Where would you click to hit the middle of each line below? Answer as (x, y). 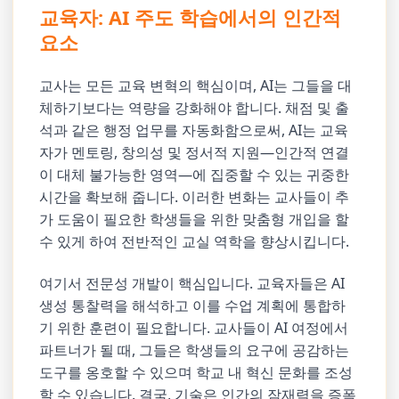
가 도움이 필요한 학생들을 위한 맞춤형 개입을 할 (195, 219)
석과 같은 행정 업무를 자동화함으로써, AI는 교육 (194, 130)
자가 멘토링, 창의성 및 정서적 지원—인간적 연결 (195, 152)
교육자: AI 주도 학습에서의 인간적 (191, 18)
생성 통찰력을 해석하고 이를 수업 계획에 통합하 (193, 305)
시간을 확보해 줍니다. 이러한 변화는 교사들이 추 (195, 196)
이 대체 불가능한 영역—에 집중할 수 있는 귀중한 (195, 174)
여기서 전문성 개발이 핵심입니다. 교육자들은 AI (192, 283)
